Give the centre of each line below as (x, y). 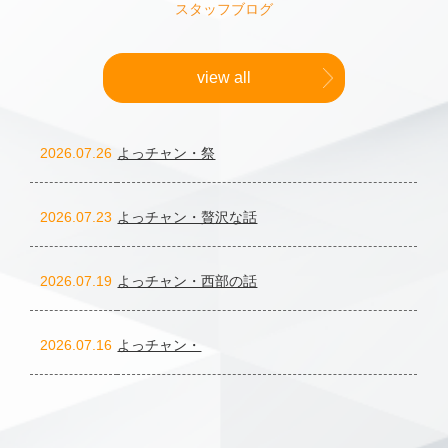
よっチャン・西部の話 (187, 280)
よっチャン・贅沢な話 (187, 216)
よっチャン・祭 (166, 152)
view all (223, 77)
